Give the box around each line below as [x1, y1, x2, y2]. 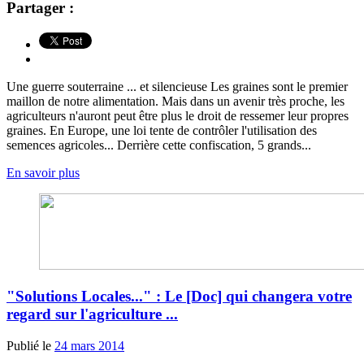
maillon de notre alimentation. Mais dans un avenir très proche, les [6, 93, 344, 108]
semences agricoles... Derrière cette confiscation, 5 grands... [6, 137, 311, 152]
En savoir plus [6, 165, 80, 180]
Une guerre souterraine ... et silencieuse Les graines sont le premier [6, 79, 348, 93]
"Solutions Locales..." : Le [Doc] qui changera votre [6, 288, 352, 305]
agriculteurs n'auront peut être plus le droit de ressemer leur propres [6, 108, 349, 123]
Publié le [6, 339, 54, 353]
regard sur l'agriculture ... [6, 305, 178, 323]
